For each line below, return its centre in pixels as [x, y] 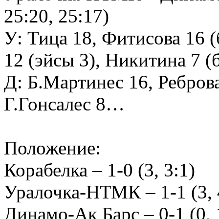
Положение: [52, 148]
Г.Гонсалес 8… [64, 104]
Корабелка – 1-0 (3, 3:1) [99, 170]
